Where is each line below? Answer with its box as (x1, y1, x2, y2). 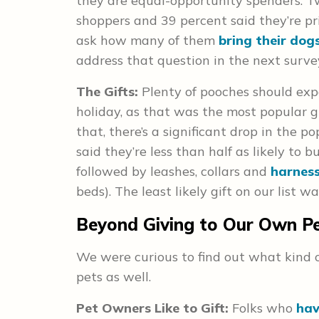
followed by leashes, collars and (76, 163, 271, 179)
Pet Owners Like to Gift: (76, 300, 232, 316)
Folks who (232, 300, 296, 316)
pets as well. (76, 268, 155, 285)
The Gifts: (76, 83, 142, 100)
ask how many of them (76, 32, 219, 48)
